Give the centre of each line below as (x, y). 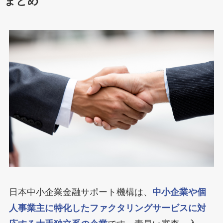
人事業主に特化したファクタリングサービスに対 (107, 208)
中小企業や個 (179, 192)
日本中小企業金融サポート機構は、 (80, 192)
